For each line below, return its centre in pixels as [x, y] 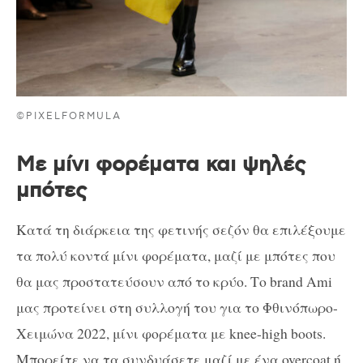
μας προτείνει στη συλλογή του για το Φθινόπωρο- [177, 307]
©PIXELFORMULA [69, 116]
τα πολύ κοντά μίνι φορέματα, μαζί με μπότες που [176, 256]
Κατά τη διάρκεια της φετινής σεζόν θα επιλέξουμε [181, 230]
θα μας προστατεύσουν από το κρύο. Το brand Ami [174, 282]
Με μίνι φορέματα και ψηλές [161, 164]
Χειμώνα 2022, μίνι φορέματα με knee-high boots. [171, 333]
